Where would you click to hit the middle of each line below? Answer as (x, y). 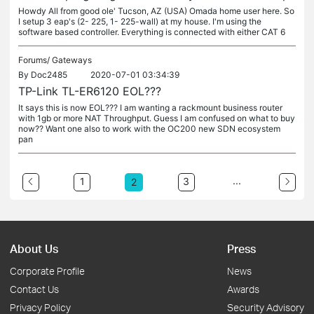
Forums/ (35, 60)
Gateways (72, 60)
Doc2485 (49, 75)
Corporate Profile (47, 271)
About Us (34, 248)
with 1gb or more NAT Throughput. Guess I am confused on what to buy (157, 118)
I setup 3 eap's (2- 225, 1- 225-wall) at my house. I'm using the (140, 21)
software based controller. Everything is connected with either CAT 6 (152, 32)
